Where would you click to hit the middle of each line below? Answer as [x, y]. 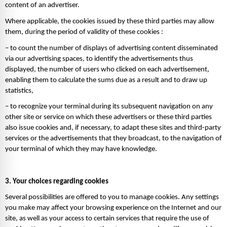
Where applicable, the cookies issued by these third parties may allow [110, 21]
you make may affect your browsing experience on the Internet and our [113, 208]
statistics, [20, 91]
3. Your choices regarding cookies [58, 181]
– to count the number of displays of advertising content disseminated [111, 48]
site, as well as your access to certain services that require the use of [107, 219]
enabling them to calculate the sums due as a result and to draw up [106, 80]
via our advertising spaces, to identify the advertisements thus [99, 59]
